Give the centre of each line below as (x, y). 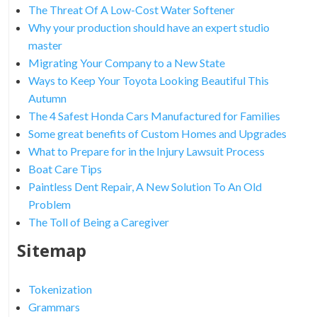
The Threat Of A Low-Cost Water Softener (131, 9)
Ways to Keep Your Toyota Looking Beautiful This (148, 80)
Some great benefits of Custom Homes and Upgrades (157, 133)
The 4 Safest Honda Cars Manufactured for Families (154, 115)
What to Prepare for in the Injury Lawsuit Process (146, 151)
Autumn (47, 98)
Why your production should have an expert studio (149, 27)
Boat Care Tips (65, 168)
